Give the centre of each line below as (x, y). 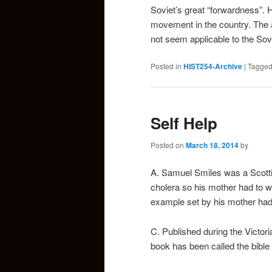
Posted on (168, 144)
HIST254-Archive (213, 66)
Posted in (166, 66)
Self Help (184, 123)
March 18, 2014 (212, 145)
